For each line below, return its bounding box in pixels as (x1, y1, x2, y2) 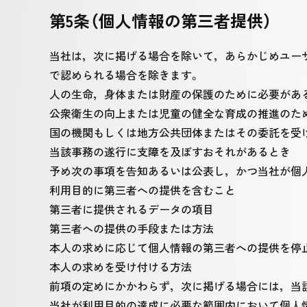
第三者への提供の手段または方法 (49, 220, 214, 236)
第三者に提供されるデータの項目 (49, 201, 214, 217)
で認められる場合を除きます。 (49, 66, 200, 83)
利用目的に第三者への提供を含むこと (49, 182, 236, 198)
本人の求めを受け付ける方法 (49, 258, 192, 275)
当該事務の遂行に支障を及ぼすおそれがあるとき (49, 143, 291, 160)
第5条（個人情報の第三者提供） (49, 8, 272, 32)
